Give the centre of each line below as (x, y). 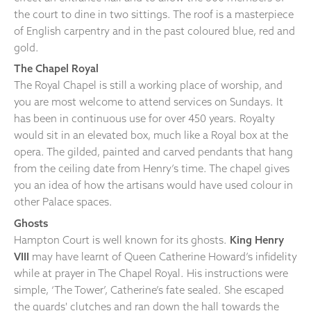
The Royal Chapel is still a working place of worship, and (148, 85)
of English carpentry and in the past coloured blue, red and (154, 31)
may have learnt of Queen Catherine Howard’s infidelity (165, 257)
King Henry (257, 240)
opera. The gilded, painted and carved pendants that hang (153, 152)
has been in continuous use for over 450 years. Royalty (144, 119)
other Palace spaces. (63, 202)
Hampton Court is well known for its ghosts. (122, 240)
